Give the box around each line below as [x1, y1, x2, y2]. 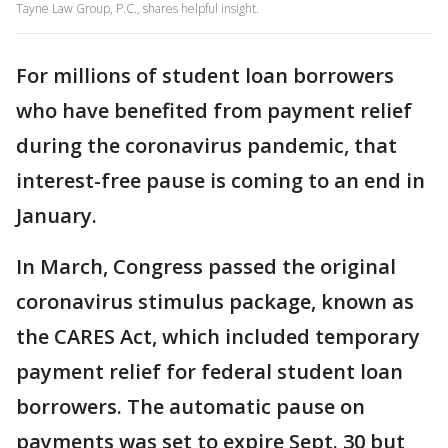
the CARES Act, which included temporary [16, 323, 420, 350]
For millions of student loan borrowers [16, 62, 394, 89]
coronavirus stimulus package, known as [16, 288, 414, 315]
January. [16, 202, 97, 229]
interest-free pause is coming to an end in [16, 167, 425, 194]
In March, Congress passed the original [16, 253, 396, 280]
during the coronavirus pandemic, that [16, 132, 397, 159]
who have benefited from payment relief [16, 97, 412, 124]
